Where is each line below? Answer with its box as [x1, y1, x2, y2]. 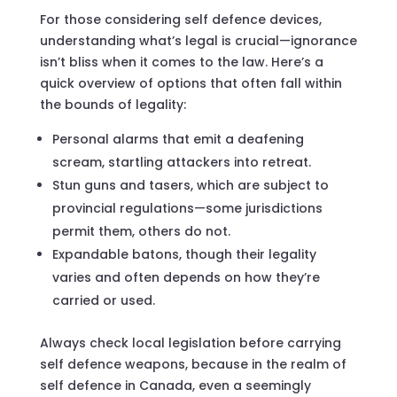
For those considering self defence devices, [39, 10, 322, 28]
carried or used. [51, 291, 155, 309]
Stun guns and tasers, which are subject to [51, 175, 329, 194]
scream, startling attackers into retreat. [51, 152, 311, 171]
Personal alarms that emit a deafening [51, 129, 304, 148]
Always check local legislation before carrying [39, 333, 341, 352]
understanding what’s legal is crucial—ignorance [39, 31, 357, 50]
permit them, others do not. [51, 222, 230, 240]
